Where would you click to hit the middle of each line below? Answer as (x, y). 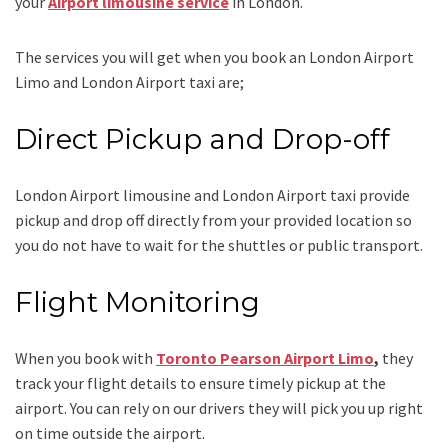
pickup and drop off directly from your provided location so (213, 220)
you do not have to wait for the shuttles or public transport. (219, 245)
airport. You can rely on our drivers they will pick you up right (219, 408)
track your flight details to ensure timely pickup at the (200, 383)
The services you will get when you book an (162, 57)
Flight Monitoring (137, 302)
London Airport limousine (103, 195)
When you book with (85, 358)
